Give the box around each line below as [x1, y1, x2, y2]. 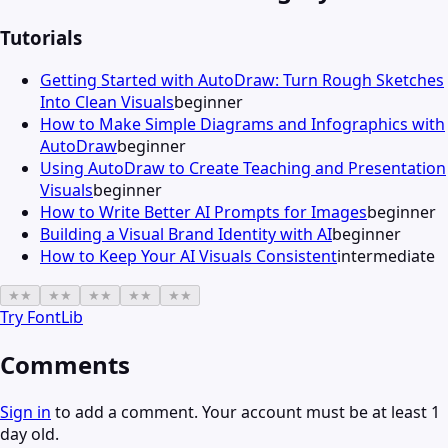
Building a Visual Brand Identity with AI [40, 222, 332, 245]
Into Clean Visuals [40, 90, 174, 113]
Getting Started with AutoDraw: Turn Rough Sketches [40, 68, 444, 91]
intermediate [337, 244, 435, 267]
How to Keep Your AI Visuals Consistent [40, 244, 337, 267]
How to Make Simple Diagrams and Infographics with [40, 112, 445, 135]
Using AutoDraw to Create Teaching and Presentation [40, 156, 446, 179]
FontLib [27, 305, 83, 328]
